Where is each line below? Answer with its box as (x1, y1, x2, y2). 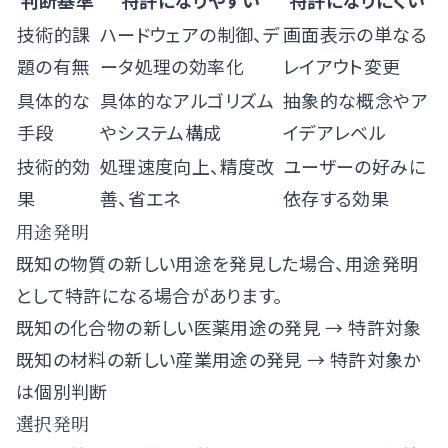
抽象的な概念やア (283, 87, 428, 113)
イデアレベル (283, 119, 387, 145)
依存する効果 (283, 185, 390, 211)
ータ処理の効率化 (100, 53, 244, 79)
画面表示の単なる (283, 21, 427, 47)
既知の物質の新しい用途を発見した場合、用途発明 (16, 250, 419, 276)
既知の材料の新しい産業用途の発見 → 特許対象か (16, 346, 421, 372)
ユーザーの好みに (283, 153, 426, 179)
